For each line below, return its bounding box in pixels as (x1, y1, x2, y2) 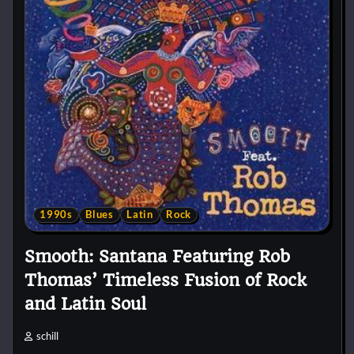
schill (36, 330, 58, 342)
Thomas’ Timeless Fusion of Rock (24, 269, 307, 290)
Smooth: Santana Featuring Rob (24, 246, 290, 266)
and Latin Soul (24, 293, 146, 314)
